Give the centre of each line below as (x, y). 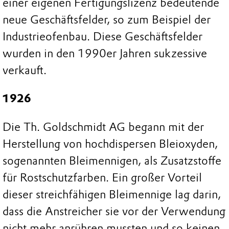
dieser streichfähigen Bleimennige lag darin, (112, 195)
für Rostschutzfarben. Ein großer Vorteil (102, 178)
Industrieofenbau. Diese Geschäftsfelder (102, 36)
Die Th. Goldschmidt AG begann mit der (103, 127)
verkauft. (25, 70)
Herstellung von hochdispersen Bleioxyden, (110, 144)
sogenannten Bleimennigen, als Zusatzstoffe (112, 161)
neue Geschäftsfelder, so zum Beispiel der (107, 19)
